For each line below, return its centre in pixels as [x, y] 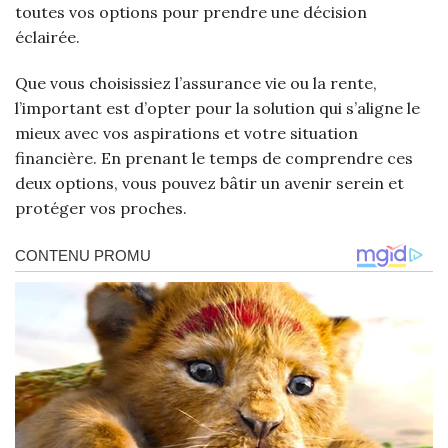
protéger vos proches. [101, 208]
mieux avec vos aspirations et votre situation [186, 133]
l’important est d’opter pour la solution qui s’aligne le [217, 108]
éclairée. [47, 37]
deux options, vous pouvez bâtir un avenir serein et [209, 183]
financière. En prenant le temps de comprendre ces [214, 158]
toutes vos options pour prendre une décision [191, 12]
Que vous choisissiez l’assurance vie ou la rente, [196, 83]
